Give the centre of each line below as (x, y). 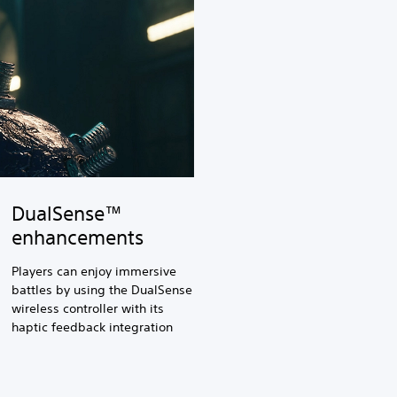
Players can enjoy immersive (94, 271)
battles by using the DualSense (102, 289)
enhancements (78, 237)
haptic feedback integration (93, 327)
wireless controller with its (88, 308)
